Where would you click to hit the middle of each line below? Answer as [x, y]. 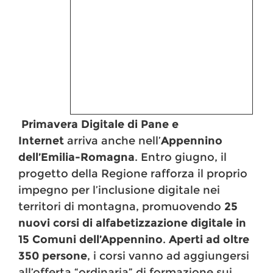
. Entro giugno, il [181, 158]
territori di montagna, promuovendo [121, 207]
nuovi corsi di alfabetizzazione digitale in [132, 223]
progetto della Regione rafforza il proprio [133, 174]
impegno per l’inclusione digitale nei [119, 190]
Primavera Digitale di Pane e [100, 125]
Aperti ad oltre [209, 240]
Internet [41, 141]
